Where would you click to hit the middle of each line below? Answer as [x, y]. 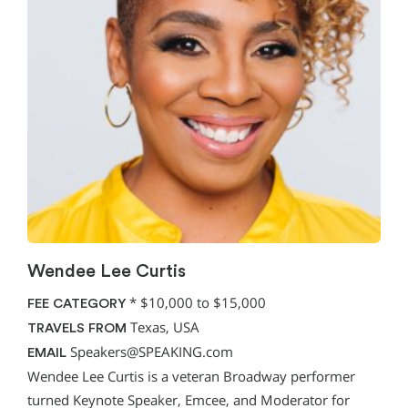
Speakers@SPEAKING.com [152, 352]
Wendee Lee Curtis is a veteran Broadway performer [191, 377]
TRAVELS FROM [77, 329]
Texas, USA [163, 328]
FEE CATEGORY [76, 304]
